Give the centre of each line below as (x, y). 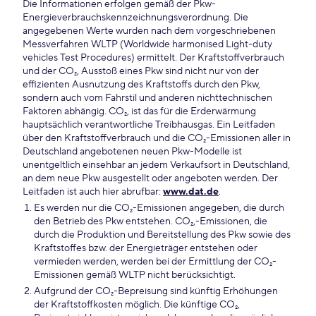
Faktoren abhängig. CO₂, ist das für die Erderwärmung (139, 111)
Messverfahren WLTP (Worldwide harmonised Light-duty (147, 44)
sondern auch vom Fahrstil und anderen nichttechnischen (147, 98)
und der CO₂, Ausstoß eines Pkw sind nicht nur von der (141, 71)
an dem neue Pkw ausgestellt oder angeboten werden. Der (150, 178)
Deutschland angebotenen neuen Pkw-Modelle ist (132, 152)
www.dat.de (191, 192)
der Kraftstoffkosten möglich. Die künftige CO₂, (137, 305)
